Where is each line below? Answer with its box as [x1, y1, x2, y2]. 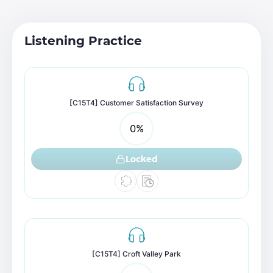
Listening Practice [24, 34, 142, 48]
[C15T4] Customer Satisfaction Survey [69, 98, 204, 107]
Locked [125, 153, 158, 165]
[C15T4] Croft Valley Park [92, 249, 181, 258]
